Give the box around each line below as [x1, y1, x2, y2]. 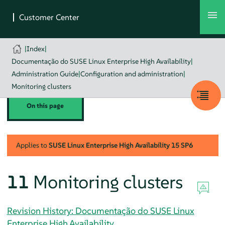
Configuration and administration [80, 69, 183, 78]
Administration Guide [11, 69, 78, 78]
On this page [27, 101, 64, 110]
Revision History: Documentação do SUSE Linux [7, 204, 194, 216]
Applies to [16, 140, 49, 150]
